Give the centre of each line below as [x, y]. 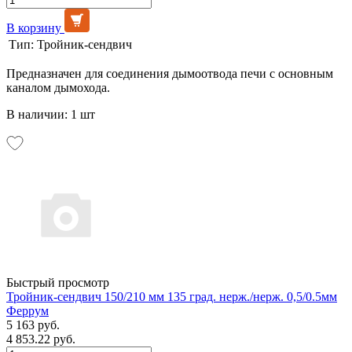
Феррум [27, 310]
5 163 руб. [33, 324]
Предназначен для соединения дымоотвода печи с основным [170, 73]
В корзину [34, 27]
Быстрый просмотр [58, 282]
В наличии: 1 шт [51, 114]
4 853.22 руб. [41, 339]
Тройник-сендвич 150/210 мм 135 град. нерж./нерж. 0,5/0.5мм [172, 296]
